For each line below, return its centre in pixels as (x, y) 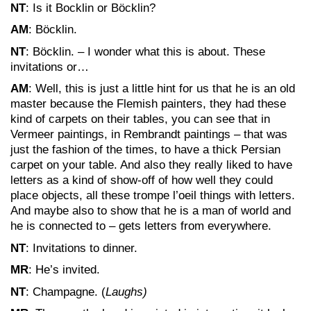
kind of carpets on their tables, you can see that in (140, 119)
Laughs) (126, 292)
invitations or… (50, 67)
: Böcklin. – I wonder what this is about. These (145, 51)
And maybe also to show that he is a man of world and (151, 211)
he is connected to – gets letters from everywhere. (141, 226)
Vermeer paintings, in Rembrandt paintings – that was (149, 134)
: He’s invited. (64, 270)
